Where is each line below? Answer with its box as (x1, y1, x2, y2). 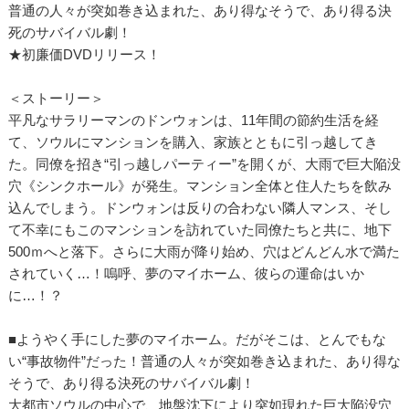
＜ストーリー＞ (7, 89, 104, 106)
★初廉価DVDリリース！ (7, 46, 161, 62)
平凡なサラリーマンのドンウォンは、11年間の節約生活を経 (7, 111, 379, 128)
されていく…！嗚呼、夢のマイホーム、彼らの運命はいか (7, 265, 364, 281)
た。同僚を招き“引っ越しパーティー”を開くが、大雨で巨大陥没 (7, 155, 401, 172)
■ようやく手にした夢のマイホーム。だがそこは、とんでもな (7, 330, 386, 347)
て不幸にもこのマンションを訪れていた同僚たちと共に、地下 (7, 221, 392, 237)
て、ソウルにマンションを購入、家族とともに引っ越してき (7, 133, 378, 150)
